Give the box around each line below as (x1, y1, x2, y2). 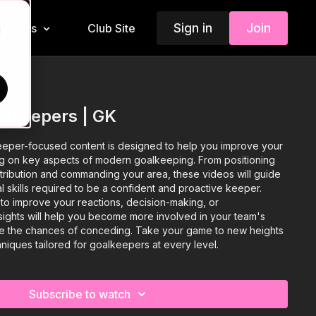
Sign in (173, 20, 212, 35)
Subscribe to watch (29, 286, 131, 301)
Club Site (87, 21, 135, 35)
